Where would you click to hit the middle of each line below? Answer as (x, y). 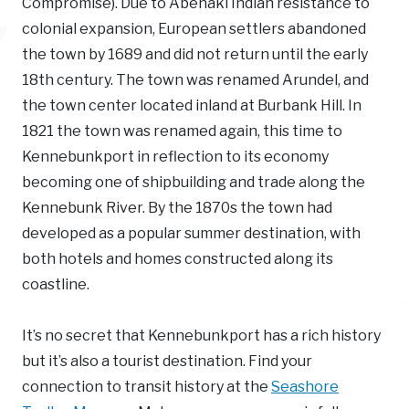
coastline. (56, 284)
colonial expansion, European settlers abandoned (194, 28)
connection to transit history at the (147, 386)
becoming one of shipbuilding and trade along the (194, 182)
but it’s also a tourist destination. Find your (167, 361)
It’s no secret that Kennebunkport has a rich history (201, 335)
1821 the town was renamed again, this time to (182, 131)
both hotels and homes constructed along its (178, 258)
